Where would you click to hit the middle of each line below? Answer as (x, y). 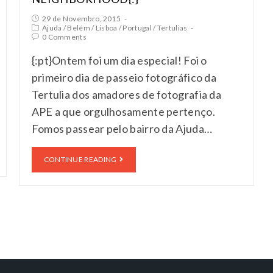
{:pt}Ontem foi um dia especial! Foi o (119, 60)
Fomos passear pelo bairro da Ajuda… (122, 128)
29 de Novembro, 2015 (81, 18)
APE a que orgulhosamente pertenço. (123, 111)
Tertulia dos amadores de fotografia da (126, 94)
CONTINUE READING (80, 159)
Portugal (137, 27)
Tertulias (172, 27)
